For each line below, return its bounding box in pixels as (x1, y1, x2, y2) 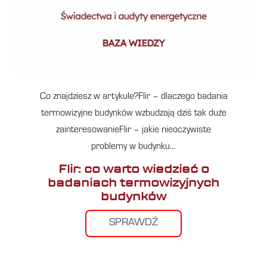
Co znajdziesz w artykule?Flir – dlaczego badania (39, 92, 228, 102)
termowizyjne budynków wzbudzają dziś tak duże (41, 108, 226, 119)
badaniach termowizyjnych (48, 174, 219, 191)
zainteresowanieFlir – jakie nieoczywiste (56, 125, 211, 135)
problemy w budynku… (91, 142, 176, 152)
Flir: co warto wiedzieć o (58, 160, 209, 177)
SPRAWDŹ (109, 218, 158, 229)
